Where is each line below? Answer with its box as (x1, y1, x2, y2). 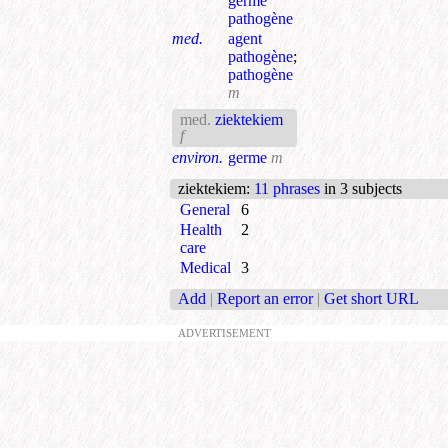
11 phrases (254, 179, 320, 197)
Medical (180, 258, 231, 276)
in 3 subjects (320, 179, 402, 197)
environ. (172, 148, 223, 166)
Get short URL (324, 290, 419, 308)
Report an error (217, 290, 313, 308)
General (180, 200, 230, 218)
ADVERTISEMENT (177, 326, 271, 339)
